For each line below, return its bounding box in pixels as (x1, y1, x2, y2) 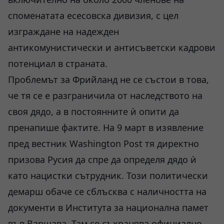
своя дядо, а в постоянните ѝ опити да (8, 105, 179, 117)
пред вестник (8, 137, 69, 149)
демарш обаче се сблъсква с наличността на (8, 185, 206, 197)
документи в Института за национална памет (8, 201, 208, 213)
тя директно (142, 137, 199, 149)
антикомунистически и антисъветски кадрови (8, 41, 215, 53)
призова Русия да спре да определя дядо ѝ (8, 153, 196, 165)
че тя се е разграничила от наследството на (8, 89, 202, 101)
